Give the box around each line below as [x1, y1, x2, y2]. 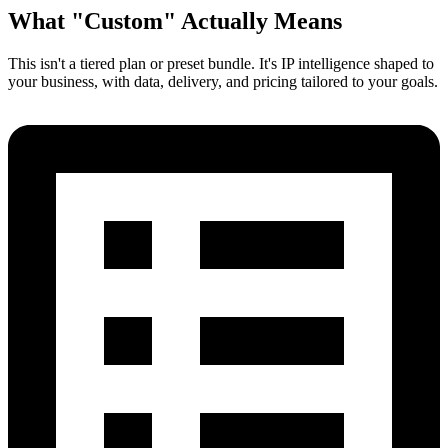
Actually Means [176, 7, 342, 34]
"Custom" [71, 7, 176, 34]
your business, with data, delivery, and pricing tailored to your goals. [8, 72, 438, 90]
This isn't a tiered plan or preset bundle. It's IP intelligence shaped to [8, 54, 434, 72]
